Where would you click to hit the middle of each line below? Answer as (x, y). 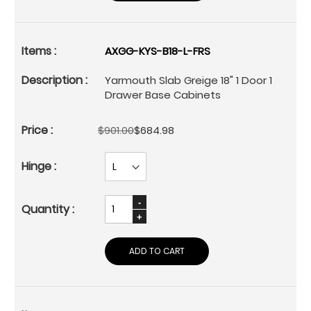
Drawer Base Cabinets (163, 95)
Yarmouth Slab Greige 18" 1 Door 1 (188, 81)
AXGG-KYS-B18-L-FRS (158, 51)
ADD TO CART (157, 251)
